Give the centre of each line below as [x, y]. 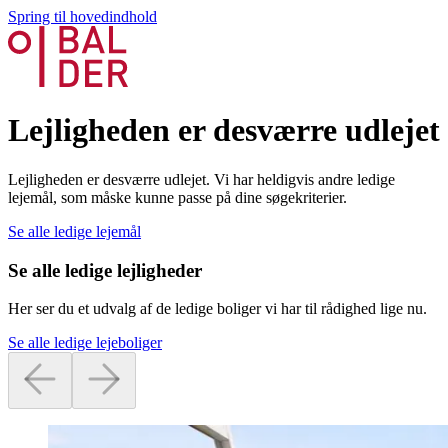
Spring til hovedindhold [82, 16]
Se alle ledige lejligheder [105, 270]
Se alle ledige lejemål [74, 231]
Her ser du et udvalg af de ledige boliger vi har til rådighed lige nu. [217, 309]
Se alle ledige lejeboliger [85, 343]
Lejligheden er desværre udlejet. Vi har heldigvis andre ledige [201, 179]
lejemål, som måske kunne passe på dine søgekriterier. [177, 197]
